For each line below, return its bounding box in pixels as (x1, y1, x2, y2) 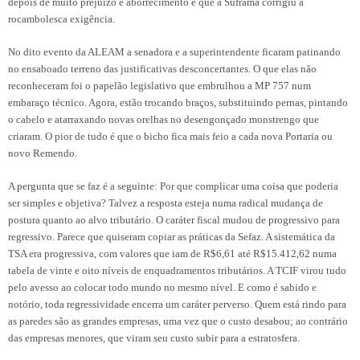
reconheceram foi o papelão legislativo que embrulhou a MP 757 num (8, 79, 311, 92)
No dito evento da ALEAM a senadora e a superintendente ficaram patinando (8, 45, 341, 58)
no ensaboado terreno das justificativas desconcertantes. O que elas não (8, 62, 317, 75)
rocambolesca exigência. (8, 12, 115, 25)
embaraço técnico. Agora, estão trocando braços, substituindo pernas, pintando (8, 96, 348, 108)
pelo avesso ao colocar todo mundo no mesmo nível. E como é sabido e (8, 280, 317, 293)
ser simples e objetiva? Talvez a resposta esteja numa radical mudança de (8, 196, 323, 209)
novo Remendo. (8, 146, 77, 159)
